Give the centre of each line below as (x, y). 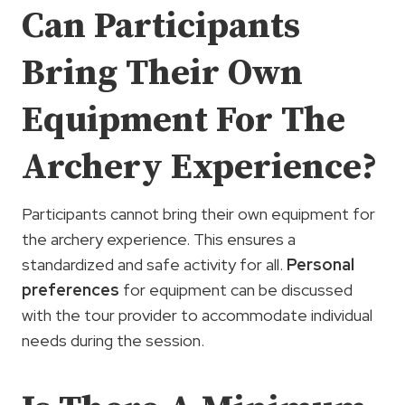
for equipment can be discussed (236, 290)
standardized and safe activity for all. (154, 264)
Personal (320, 264)
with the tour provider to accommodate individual (197, 315)
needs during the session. (113, 340)
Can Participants (161, 26)
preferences (71, 290)
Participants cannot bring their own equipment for (198, 214)
